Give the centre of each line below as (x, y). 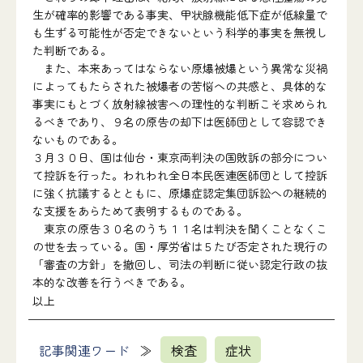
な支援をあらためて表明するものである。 (140, 211)
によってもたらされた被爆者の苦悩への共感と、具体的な (180, 86)
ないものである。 (78, 139)
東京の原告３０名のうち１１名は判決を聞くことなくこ (180, 228)
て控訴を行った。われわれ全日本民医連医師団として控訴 (180, 175)
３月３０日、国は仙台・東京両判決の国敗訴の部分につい (180, 157)
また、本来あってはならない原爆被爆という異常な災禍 (180, 68)
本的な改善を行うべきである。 (112, 282)
